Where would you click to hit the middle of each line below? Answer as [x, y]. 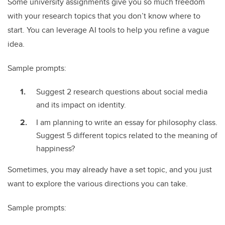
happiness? [55, 148]
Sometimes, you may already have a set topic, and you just [110, 169]
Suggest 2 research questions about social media [122, 92]
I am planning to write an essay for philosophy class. [127, 122]
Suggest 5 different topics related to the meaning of [127, 135]
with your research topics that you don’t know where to [104, 16]
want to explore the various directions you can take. [98, 183]
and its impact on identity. [81, 105]
